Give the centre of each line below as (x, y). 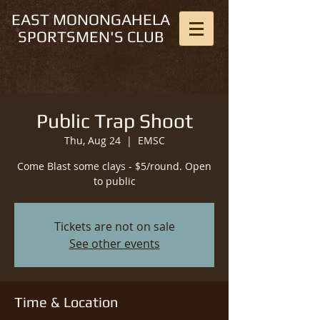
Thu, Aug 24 (92, 140)
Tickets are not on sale (114, 226)
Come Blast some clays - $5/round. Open (114, 166)
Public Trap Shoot (114, 121)
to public (114, 181)
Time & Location (66, 302)
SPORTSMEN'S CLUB (90, 36)
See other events (114, 244)
